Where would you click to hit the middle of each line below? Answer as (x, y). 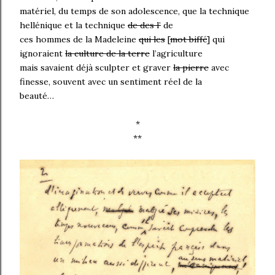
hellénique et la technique (74, 25)
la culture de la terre (107, 53)
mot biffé (188, 39)
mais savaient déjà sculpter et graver (96, 67)
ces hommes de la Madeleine (79, 39)
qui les (152, 39)
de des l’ (144, 25)
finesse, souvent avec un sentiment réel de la (111, 81)
